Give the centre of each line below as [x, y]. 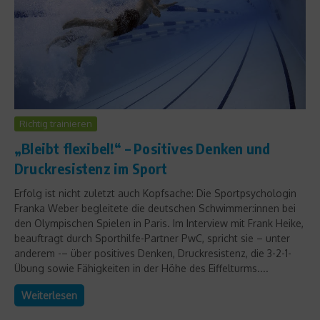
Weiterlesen [49, 296]
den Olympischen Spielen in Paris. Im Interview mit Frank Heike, [159, 224]
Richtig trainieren [56, 124]
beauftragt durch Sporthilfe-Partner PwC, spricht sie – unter [152, 239]
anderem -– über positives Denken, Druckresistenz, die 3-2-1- [153, 254]
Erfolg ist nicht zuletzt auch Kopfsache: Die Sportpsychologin [155, 194]
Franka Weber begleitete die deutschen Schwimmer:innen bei [155, 209]
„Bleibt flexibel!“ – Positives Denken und [142, 149]
